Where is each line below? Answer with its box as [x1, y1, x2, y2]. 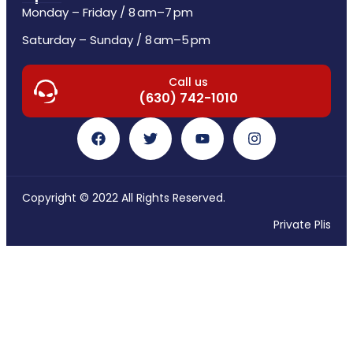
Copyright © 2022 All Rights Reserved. [22, 190, 225, 206]
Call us [169, 74, 208, 91]
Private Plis [273, 217, 331, 233]
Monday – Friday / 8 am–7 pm [22, 4, 193, 21]
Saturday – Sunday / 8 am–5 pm [22, 32, 210, 49]
